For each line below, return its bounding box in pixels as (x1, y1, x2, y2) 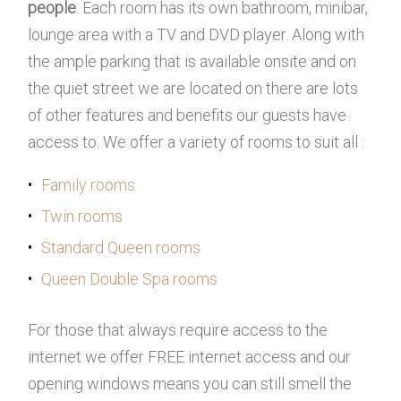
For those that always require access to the (28, 320, 328, 339)
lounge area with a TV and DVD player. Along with (28, 25, 365, 44)
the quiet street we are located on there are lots (28, 79, 359, 98)
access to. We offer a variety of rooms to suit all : (28, 132, 365, 151)
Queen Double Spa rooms (41, 269, 218, 288)
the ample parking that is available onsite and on (28, 52, 357, 71)
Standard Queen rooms (41, 238, 201, 257)
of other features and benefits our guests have (28, 106, 347, 124)
